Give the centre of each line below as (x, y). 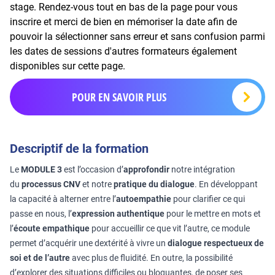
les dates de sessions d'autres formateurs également (123, 51)
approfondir (146, 169)
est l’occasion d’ (93, 169)
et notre (97, 184)
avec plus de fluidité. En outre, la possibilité (151, 258)
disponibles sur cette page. (68, 66)
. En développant (226, 184)
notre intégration (202, 169)
